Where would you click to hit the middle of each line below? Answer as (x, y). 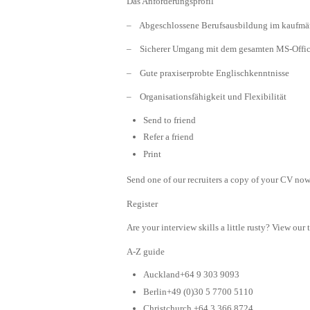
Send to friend (170, 120)
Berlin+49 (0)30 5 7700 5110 (198, 291)
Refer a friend (168, 137)
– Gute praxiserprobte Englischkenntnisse (208, 73)
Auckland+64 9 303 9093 (191, 275)
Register (142, 203)
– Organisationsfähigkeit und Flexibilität (207, 97)
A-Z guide (146, 251)
